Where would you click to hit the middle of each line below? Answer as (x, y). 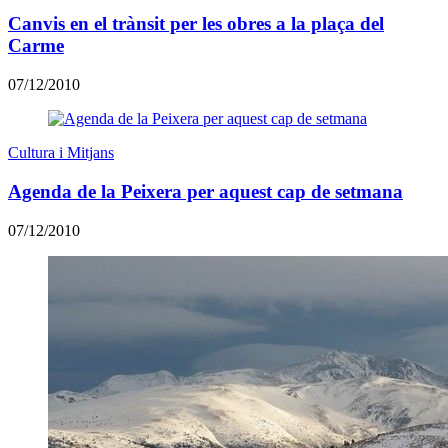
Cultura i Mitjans (61, 153)
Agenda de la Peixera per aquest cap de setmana (205, 191)
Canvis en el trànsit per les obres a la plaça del (196, 24)
